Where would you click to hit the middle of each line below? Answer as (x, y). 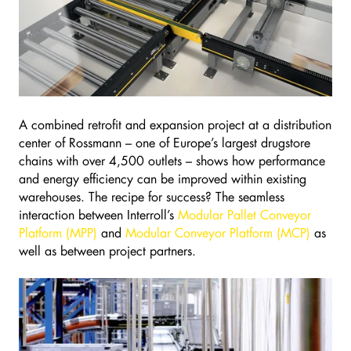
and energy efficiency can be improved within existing (163, 179)
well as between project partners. (107, 251)
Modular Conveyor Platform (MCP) (218, 233)
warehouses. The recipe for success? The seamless (152, 197)
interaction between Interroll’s (98, 215)
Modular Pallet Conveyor (244, 215)
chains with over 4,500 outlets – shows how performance (172, 161)
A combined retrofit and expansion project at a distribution (175, 125)
